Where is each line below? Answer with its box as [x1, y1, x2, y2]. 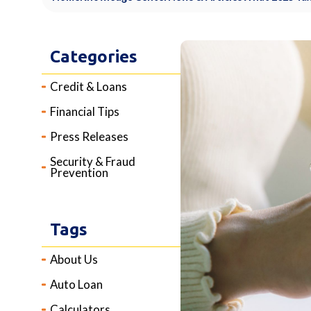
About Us [50, 252, 98, 267]
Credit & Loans [50, 79, 127, 94]
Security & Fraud [50, 154, 135, 169]
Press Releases [50, 129, 128, 144]
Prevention [50, 165, 108, 180]
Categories [50, 47, 137, 66]
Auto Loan [50, 277, 103, 292]
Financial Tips [50, 104, 119, 119]
